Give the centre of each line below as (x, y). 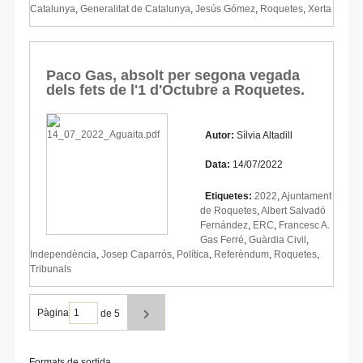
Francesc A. (304, 225)
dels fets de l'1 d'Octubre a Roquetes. (175, 90)
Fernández (224, 225)
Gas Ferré (222, 239)
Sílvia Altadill (265, 135)
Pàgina (53, 313)
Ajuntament (306, 196)
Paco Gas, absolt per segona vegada (173, 75)
